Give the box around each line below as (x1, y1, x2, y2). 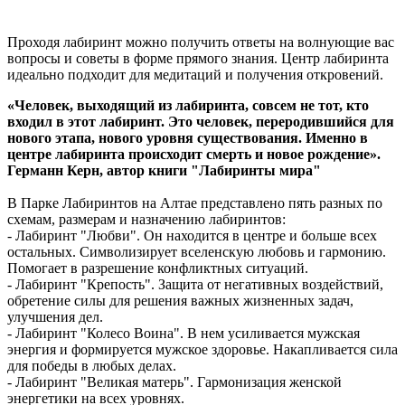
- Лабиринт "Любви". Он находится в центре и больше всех (7, 227, 377, 243)
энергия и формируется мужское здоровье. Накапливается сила (7, 341, 398, 357)
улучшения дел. (7, 308, 103, 325)
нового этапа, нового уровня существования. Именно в (7, 129, 368, 146)
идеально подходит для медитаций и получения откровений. (7, 66, 383, 82)
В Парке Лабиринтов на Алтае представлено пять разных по (7, 194, 382, 211)
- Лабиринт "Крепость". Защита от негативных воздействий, (7, 276, 383, 292)
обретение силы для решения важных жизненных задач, (7, 292, 353, 308)
